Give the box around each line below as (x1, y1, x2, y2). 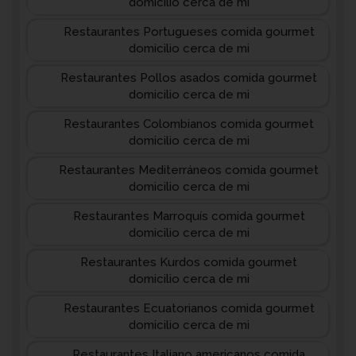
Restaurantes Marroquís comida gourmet (72, 209, 305, 223)
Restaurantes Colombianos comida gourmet (64, 117, 314, 131)
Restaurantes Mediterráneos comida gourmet (59, 163, 319, 177)
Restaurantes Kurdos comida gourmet (80, 255, 297, 269)
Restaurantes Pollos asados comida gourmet (60, 71, 317, 85)
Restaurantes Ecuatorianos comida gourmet (63, 301, 315, 315)
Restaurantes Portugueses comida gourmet (63, 25, 315, 39)
